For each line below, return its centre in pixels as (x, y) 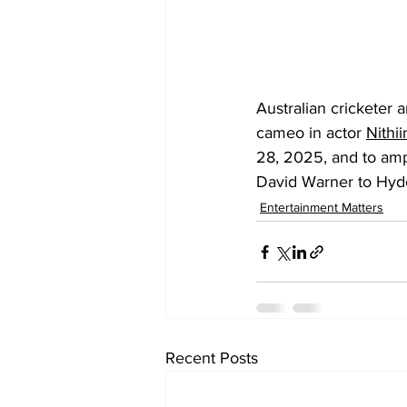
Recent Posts (212, 358)
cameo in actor (311, 133)
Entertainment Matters (322, 208)
